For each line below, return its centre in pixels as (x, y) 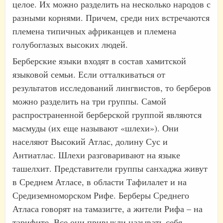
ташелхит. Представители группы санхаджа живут (110, 168)
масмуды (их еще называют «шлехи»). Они (96, 128)
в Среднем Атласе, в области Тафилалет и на (100, 181)
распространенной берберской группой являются (107, 114)
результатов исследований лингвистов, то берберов (112, 87)
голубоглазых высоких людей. (70, 44)
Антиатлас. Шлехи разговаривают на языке (96, 155)
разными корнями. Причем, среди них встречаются (111, 17)
